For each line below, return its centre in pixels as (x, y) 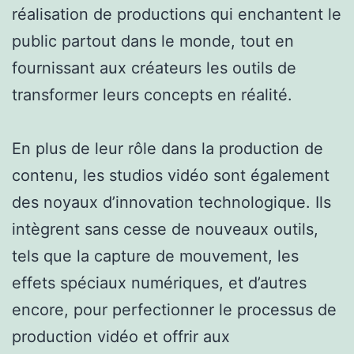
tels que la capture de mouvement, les (155, 256)
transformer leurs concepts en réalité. (152, 94)
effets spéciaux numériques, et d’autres (159, 282)
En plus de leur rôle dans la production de (168, 148)
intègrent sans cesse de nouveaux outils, (165, 229)
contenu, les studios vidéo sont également (171, 175)
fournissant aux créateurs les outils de (154, 68)
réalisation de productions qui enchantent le (177, 14)
